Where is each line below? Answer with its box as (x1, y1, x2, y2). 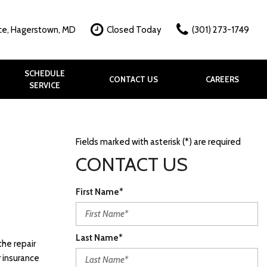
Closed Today (107, 24, 162, 35)
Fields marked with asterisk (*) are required (76, 136, 241, 147)
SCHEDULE (24, 69, 65, 78)
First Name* (76, 187, 123, 197)
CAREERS (206, 74, 240, 84)
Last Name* (76, 232, 123, 243)
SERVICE (29, 80, 60, 90)
